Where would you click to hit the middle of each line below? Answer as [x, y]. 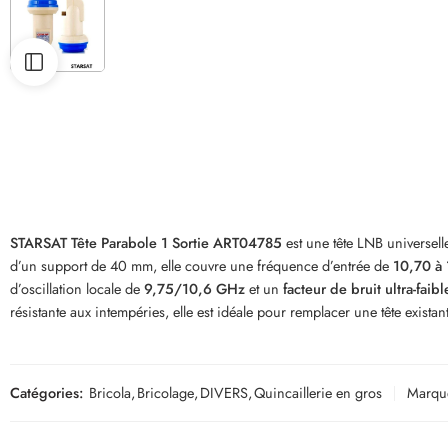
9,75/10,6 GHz [194, 288]
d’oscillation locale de [77, 288]
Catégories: [46, 392]
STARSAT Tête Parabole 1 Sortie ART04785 [146, 242]
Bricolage [165, 392]
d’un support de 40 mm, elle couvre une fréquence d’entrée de [201, 265]
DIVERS [224, 392]
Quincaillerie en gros [318, 392]
